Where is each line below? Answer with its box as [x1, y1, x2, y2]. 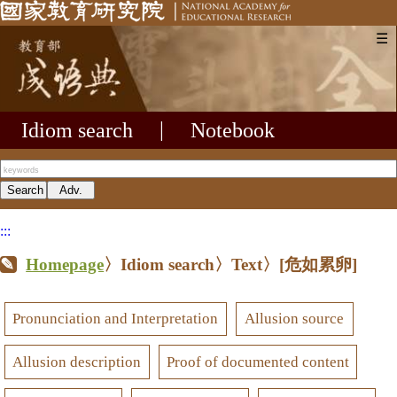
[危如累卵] [279, 254, 358, 274]
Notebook [191, 118, 275, 142]
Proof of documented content [166, 353, 349, 370]
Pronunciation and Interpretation [12, 310, 219, 327]
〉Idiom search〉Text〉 [104, 254, 280, 274]
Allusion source [245, 310, 345, 327]
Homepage [26, 254, 105, 274]
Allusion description [12, 353, 142, 370]
